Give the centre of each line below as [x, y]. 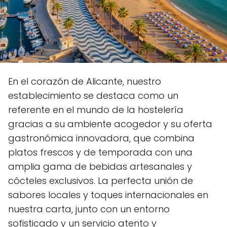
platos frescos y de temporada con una [100, 152]
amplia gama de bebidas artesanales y [100, 166]
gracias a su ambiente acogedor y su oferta [110, 124]
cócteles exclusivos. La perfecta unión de [101, 181]
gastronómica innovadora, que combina [101, 138]
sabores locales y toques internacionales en [108, 195]
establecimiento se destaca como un [93, 96]
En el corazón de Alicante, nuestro [85, 81]
